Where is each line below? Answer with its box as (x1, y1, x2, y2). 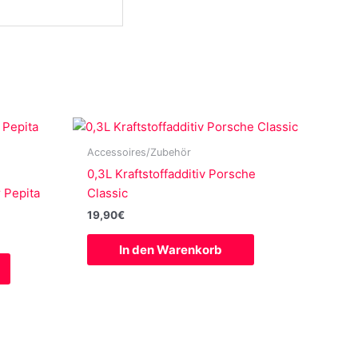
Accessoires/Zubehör (87, 146, 191, 159)
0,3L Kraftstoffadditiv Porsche (87, 165, 256, 181)
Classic (87, 185, 128, 201)
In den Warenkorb (119, 241, 222, 257)
